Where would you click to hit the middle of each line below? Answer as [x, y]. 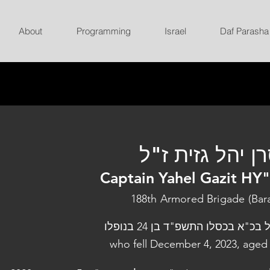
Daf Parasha [244, 31]
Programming [103, 31]
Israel [175, 31]
